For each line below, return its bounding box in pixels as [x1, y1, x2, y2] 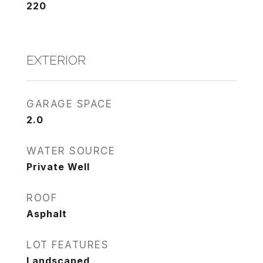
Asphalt [26, 208, 67, 220]
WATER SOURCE [26, 145, 115, 157]
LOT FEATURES [26, 239, 109, 251]
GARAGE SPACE [26, 98, 112, 110]
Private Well [26, 161, 90, 173]
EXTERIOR [26, 53, 86, 68]
